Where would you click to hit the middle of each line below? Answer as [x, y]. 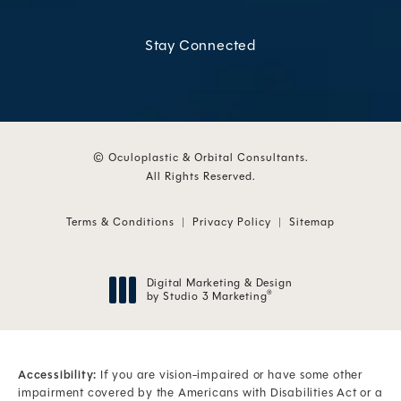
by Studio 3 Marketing [207, 297]
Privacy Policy [232, 222]
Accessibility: [58, 375]
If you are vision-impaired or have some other [230, 375]
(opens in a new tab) [200, 309]
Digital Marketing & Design [219, 283]
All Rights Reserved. [200, 177]
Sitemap [312, 222]
